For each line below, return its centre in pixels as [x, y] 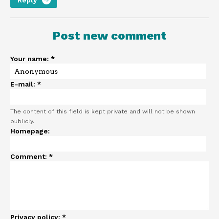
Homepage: [30, 131]
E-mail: [24, 84]
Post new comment [109, 35]
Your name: [31, 58]
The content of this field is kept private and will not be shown [103, 111]
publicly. [22, 121]
